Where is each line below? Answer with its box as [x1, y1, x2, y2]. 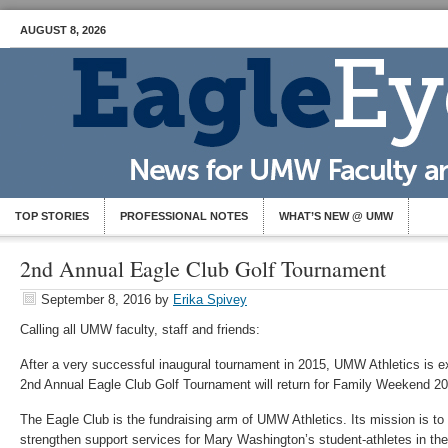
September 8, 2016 [41, 292, 151, 307]
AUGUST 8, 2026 [20, 24, 106, 36]
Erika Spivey [173, 292, 247, 307]
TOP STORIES [15, 210, 89, 222]
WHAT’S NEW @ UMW [279, 210, 393, 222]
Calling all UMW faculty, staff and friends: [20, 322, 260, 337]
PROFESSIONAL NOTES [120, 210, 248, 222]
